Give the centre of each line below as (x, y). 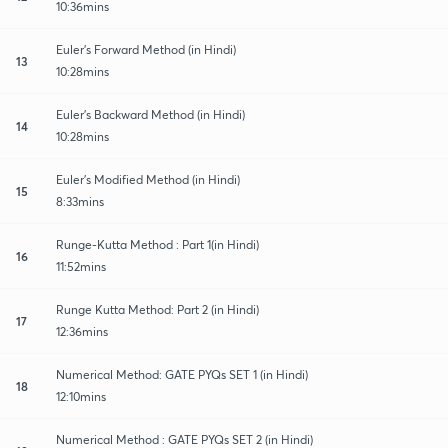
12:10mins (81, 396)
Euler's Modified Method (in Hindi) (148, 179)
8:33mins (80, 201)
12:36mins (82, 331)
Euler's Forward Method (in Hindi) (146, 49)
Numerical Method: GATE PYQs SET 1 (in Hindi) (182, 374)
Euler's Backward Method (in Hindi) (150, 114)
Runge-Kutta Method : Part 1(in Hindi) (157, 244)
